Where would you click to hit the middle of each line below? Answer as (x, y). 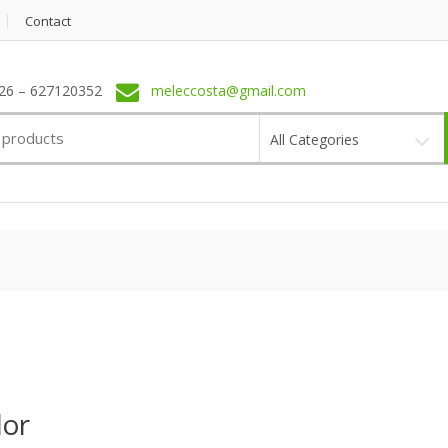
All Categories (314, 139)
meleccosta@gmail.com (228, 91)
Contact (48, 21)
